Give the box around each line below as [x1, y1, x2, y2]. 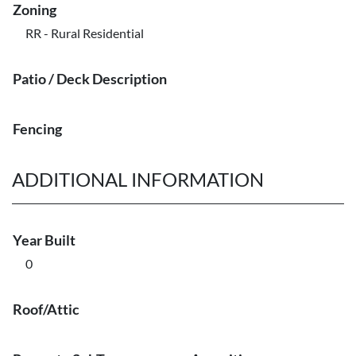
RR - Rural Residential [25, 25, 144, 41]
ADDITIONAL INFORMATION [12, 168, 264, 191]
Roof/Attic [13, 300, 79, 318]
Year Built [13, 231, 75, 249]
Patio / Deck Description [13, 70, 167, 87]
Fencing [13, 120, 62, 137]
